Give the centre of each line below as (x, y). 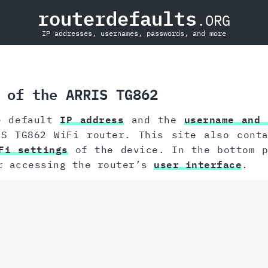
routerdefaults (117, 19)
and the (154, 120)
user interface (198, 165)
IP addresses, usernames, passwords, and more (134, 33)
